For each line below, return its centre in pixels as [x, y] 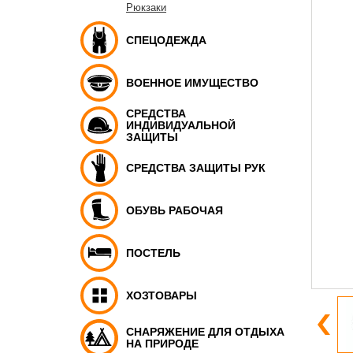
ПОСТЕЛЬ [153, 253]
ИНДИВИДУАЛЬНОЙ [181, 125]
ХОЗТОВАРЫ [162, 295]
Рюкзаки [146, 7]
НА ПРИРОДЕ [162, 344]
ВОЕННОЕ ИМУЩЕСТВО [192, 82]
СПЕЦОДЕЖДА [166, 40]
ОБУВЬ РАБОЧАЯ [175, 210]
